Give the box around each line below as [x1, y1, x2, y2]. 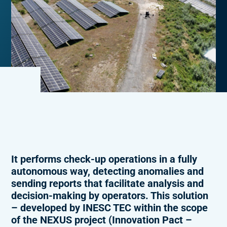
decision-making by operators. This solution [11, 190, 209, 202]
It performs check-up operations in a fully [11, 153, 198, 165]
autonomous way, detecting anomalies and [11, 165, 204, 177]
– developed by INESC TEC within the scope [11, 202, 208, 214]
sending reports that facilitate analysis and [11, 177, 204, 190]
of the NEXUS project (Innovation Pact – [11, 214, 193, 226]
